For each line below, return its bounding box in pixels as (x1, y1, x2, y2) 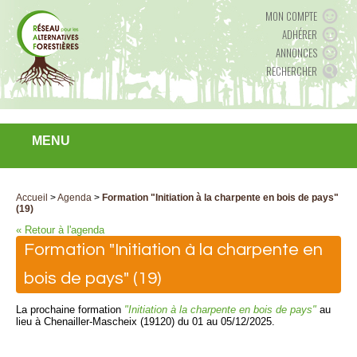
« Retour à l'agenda (16, 224, 104, 236)
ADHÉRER (282, 26, 317, 42)
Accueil (16, 192, 48, 203)
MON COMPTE (265, 8, 317, 24)
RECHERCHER (266, 63, 317, 79)
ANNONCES (276, 45, 317, 61)
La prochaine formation (16, 304, 124, 316)
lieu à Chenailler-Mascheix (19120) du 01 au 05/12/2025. (16, 316, 275, 328)
